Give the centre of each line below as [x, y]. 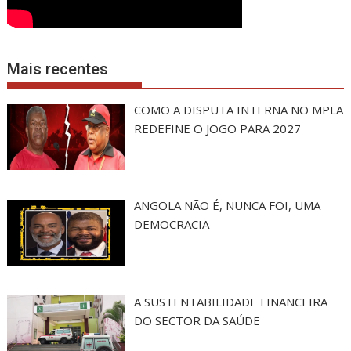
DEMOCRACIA [171, 224]
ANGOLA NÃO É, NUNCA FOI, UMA [227, 206]
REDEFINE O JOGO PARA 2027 [217, 129]
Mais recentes [58, 69]
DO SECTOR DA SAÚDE [197, 320]
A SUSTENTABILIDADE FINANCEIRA [230, 301]
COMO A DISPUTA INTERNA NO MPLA [238, 110]
